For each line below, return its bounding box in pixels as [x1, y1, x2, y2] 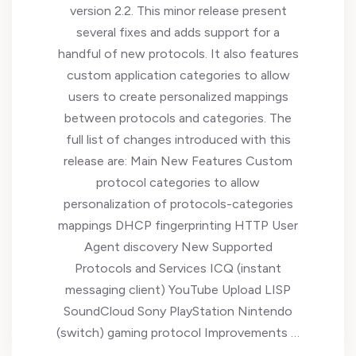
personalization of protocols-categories [63, 196, 293, 211]
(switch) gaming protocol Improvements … [56, 325, 300, 340]
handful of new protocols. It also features [57, 46, 299, 61]
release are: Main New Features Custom [64, 153, 292, 168]
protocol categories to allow [96, 175, 260, 190]
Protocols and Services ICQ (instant [75, 261, 281, 276]
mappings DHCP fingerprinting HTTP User [58, 218, 298, 233]
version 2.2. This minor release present [69, 3, 287, 18]
